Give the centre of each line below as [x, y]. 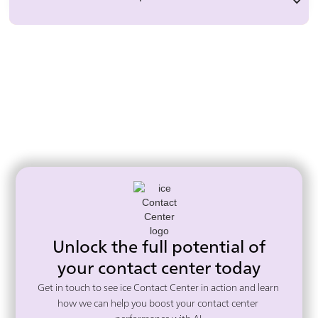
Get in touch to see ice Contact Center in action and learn [159, 289]
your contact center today [159, 270]
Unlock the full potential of [159, 249]
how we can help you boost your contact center [159, 304]
